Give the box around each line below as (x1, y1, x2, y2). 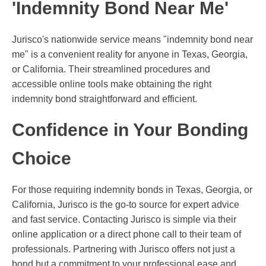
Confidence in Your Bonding (12, 120, 248, 140)
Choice (12, 148, 71, 169)
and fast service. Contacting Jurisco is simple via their (12, 214, 236, 225)
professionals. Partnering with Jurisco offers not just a (12, 244, 235, 255)
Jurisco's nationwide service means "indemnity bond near (12, 34, 253, 45)
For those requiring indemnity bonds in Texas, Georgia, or (12, 185, 252, 195)
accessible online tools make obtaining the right (12, 79, 211, 90)
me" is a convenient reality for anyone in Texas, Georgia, (12, 49, 248, 60)
